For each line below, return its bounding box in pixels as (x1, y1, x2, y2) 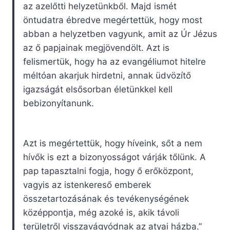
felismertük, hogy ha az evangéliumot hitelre (23, 56, 206, 67)
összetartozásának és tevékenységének (23, 194, 189, 204)
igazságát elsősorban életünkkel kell (23, 84, 172, 95)
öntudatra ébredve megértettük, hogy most (23, 15, 202, 26)
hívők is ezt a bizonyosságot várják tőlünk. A (23, 152, 206, 163)
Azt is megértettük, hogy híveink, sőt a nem (23, 138, 202, 149)
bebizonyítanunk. (23, 98, 94, 109)
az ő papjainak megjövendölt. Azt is (23, 43, 169, 53)
